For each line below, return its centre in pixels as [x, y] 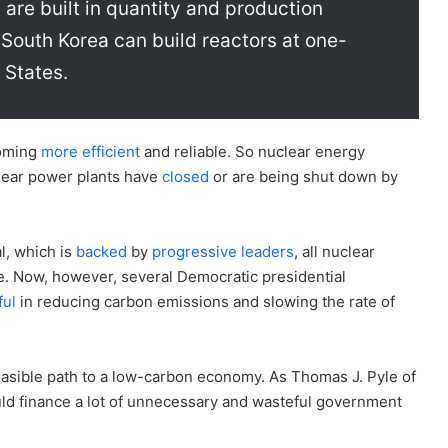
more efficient [90, 151]
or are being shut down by [303, 176]
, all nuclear [334, 251]
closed [185, 176]
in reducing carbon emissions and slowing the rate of [205, 301]
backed [101, 251]
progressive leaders [223, 251]
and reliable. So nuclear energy [252, 151]
